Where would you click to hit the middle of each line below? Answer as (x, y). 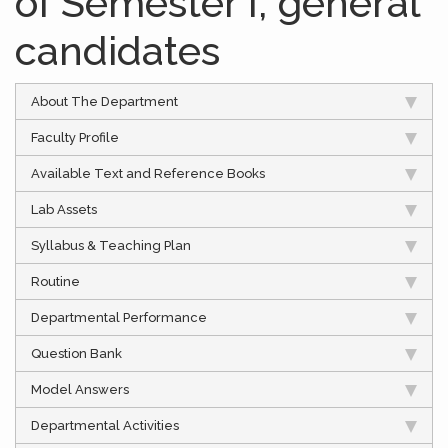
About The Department (104, 101)
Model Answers (80, 389)
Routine (55, 281)
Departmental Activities (105, 425)
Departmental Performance (119, 317)
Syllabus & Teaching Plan (111, 245)
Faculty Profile (75, 137)
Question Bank (76, 353)
